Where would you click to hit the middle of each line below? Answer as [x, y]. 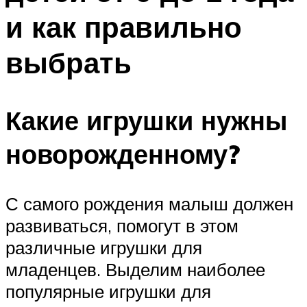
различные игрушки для [104, 247]
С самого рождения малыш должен [149, 203]
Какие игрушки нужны [146, 121]
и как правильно [124, 26]
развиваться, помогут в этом [122, 225]
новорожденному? [123, 154]
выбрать [69, 62]
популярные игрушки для [108, 291]
